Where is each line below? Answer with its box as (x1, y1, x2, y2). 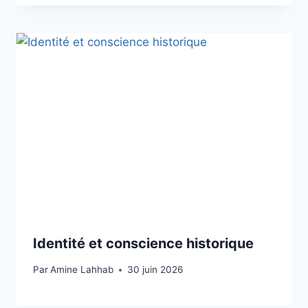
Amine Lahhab (50, 264, 114, 276)
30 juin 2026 (127, 264, 184, 276)
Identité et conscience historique (33, 234, 254, 252)
